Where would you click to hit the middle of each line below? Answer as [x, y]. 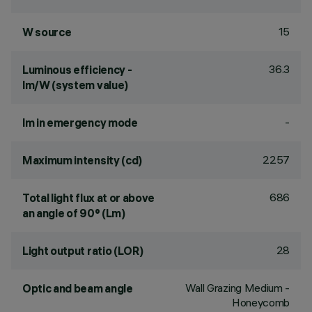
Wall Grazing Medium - [237, 288]
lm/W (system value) [75, 85]
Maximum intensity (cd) [82, 160]
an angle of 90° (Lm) [74, 213]
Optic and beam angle [78, 288]
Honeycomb [260, 302]
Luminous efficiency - [77, 70]
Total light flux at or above [89, 198]
